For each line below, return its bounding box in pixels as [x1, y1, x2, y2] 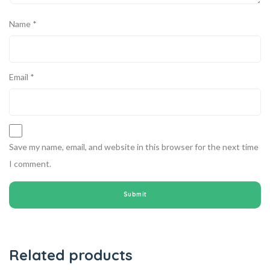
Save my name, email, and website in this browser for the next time [9, 141, 259, 152]
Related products [9, 245, 133, 264]
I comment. [9, 158, 51, 169]
